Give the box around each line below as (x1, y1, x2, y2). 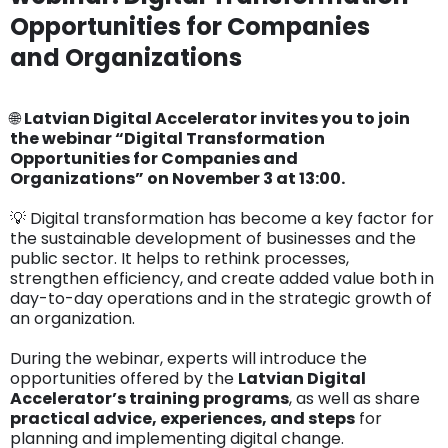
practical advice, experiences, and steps (10, 407, 355, 431)
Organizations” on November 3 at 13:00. (10, 167, 345, 191)
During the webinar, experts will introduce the (10, 347, 367, 371)
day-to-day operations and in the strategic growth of (10, 287, 432, 311)
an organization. (10, 307, 135, 331)
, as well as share (289, 387, 420, 411)
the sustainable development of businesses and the (10, 227, 416, 251)
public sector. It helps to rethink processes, (10, 247, 349, 271)
